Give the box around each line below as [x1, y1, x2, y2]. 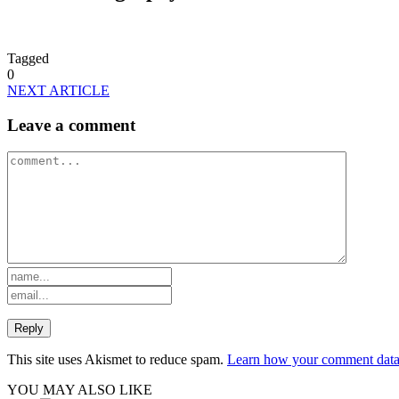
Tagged [7, 50, 49, 66]
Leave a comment [7, 115, 135, 134]
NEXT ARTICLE [7, 82, 110, 98]
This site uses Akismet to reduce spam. [7, 352, 227, 368]
